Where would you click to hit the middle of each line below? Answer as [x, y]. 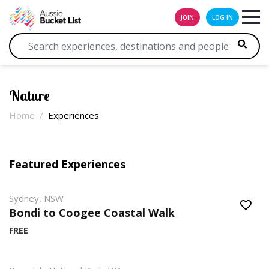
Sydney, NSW [36, 198]
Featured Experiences [67, 164]
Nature [29, 95]
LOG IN [222, 17]
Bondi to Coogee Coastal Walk [92, 213]
